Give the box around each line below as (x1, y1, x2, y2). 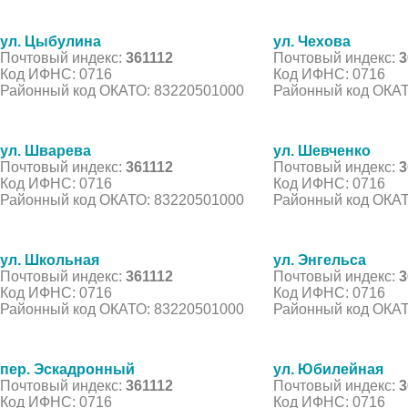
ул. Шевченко (273, 142, 371, 158)
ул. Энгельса (273, 251, 366, 268)
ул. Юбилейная (273, 361, 383, 377)
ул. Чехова (273, 33, 351, 49)
